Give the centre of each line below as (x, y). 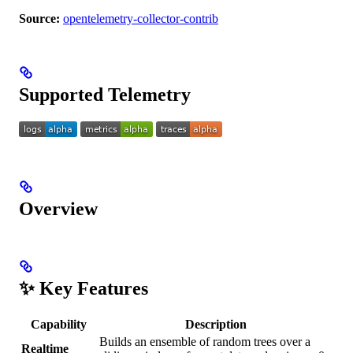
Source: (39, 19)
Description (216, 325)
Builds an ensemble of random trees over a (205, 342)
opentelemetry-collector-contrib (141, 19)
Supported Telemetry (105, 95)
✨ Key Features (84, 289)
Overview (58, 209)
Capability (59, 325)
